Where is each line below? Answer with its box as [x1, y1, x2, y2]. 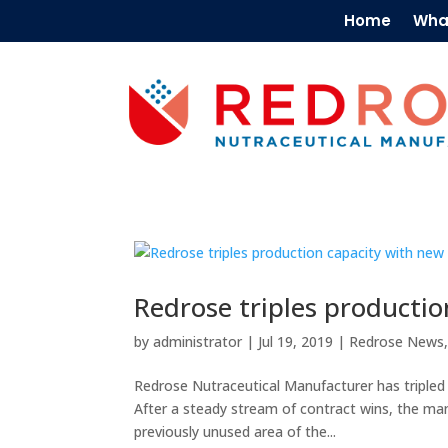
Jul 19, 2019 [258, 332, 334, 352]
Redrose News [349, 332, 445, 352]
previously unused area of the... [134, 422, 337, 442]
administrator [153, 332, 243, 352]
